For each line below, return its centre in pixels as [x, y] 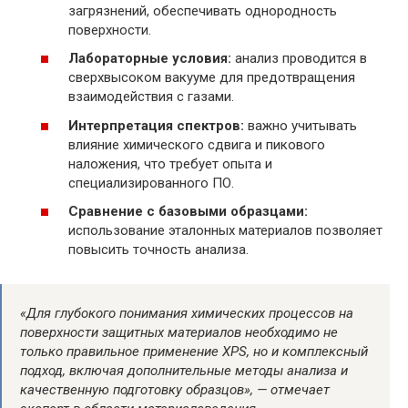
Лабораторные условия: [150, 59]
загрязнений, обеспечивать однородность [203, 10]
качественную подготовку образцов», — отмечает [175, 390]
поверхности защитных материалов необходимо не [179, 333]
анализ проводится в [299, 59]
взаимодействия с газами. [151, 97]
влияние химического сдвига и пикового [197, 144]
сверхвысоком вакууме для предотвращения [212, 78]
